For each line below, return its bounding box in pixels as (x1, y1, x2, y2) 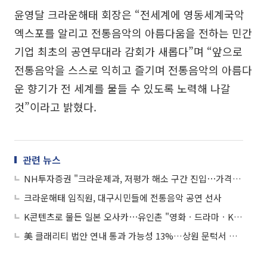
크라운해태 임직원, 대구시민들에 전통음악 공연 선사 (24, 191, 222, 204)
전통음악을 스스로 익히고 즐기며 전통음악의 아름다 (14, 61, 252, 77)
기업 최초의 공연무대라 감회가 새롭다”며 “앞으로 (14, 43, 243, 59)
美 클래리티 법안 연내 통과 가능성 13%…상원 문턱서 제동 (229, 229, 238, 242)
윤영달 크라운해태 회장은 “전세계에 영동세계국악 (14, 6, 244, 22)
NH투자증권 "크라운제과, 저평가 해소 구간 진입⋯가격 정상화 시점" (232, 172, 241, 185)
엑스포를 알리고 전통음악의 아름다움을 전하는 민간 (14, 24, 252, 41)
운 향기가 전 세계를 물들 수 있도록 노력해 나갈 (14, 80, 231, 96)
